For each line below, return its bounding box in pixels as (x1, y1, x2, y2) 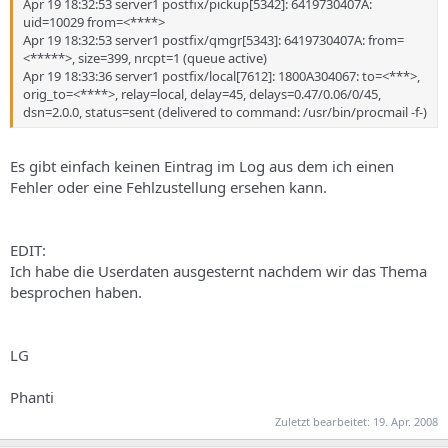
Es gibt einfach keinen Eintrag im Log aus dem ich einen (10, 156, 394, 176)
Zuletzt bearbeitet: (275, 413, 373, 429)
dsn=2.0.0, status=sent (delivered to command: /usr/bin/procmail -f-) (23, 102, 427, 121)
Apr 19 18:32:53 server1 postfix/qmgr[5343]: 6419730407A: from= (23, 30, 404, 49)
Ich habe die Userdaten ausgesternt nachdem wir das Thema (10, 261, 427, 281)
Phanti (10, 387, 54, 407)
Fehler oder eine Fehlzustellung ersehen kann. (10, 177, 327, 197)
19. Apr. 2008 (373, 413, 438, 429)
